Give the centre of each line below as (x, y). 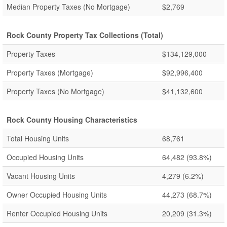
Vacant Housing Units (41, 176)
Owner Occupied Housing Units (57, 195)
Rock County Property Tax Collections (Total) (85, 35)
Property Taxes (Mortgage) (50, 72)
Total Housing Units (38, 138)
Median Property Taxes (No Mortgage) (68, 7)
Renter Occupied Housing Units (57, 213)
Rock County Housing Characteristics (72, 120)
